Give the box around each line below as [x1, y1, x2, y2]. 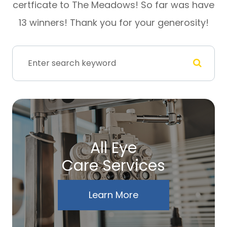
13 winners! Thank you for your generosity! [18, 16, 209, 29]
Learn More [89, 188, 138, 201]
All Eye [90, 137, 137, 159]
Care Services [62, 155, 165, 176]
